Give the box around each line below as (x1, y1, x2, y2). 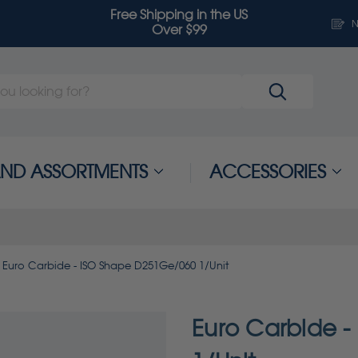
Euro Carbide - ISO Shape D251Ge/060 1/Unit (2, 259, 229, 272)
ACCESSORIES (209, 161, 326, 183)
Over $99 (151, 22, 207, 38)
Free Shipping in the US (110, 7, 248, 23)
